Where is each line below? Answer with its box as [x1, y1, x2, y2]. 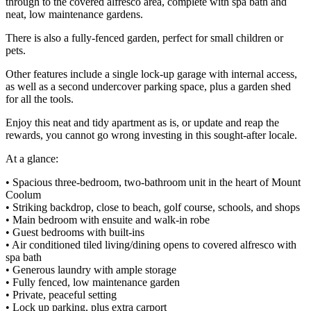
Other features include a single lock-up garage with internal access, [6, 67, 297, 80]
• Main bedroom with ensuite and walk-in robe [6, 213, 210, 226]
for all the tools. [6, 92, 74, 105]
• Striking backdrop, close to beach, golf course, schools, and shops [6, 201, 300, 213]
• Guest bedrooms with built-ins [6, 226, 144, 238]
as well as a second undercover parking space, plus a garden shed [6, 80, 291, 92]
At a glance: [6, 152, 58, 165]
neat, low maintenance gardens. [6, 8, 143, 20]
